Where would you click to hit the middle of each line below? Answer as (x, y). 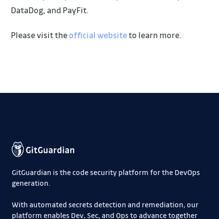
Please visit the (40, 35)
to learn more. (155, 35)
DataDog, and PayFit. (50, 10)
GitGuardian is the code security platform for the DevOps (106, 172)
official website (98, 35)
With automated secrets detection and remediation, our (105, 204)
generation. (31, 183)
